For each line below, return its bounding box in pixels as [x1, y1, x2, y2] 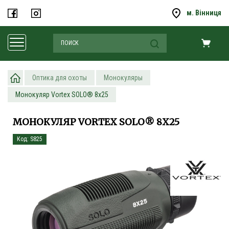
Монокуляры [104, 74, 143, 82]
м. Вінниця [187, 9, 221, 17]
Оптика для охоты [32, 74, 87, 82]
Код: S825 [17, 135, 42, 143]
